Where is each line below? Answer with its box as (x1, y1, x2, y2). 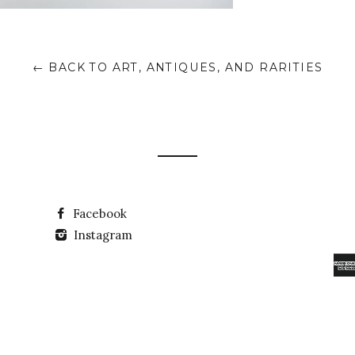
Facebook (69, 206, 127, 222)
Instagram (70, 227, 132, 242)
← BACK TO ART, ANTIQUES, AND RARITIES (32, 60, 323, 75)
